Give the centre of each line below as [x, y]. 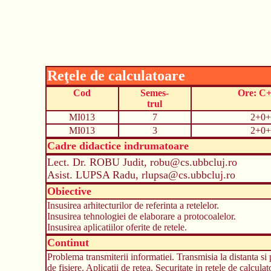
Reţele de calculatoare [116, 75]
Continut [68, 242]
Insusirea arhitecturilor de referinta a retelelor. [133, 205]
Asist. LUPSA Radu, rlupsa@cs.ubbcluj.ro [141, 175]
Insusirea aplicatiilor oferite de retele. [117, 227]
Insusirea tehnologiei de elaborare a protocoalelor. [141, 216]
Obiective [69, 191]
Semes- [155, 93]
